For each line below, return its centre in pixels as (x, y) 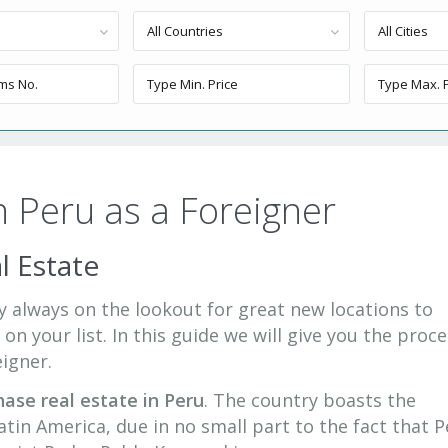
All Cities (402, 31)
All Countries (184, 31)
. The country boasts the (310, 400)
